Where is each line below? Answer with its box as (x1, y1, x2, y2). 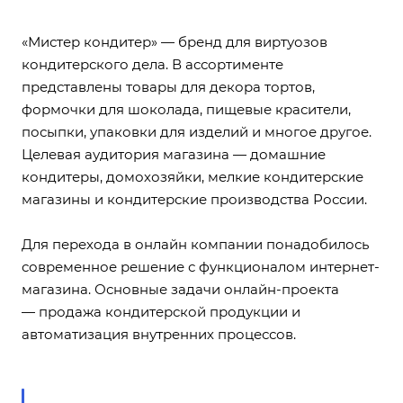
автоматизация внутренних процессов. (22, 325, 300, 343)
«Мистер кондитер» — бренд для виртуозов (22, 32, 327, 50)
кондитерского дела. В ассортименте (22, 55, 283, 73)
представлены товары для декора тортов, (22, 77, 315, 95)
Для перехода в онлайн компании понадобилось (22, 235, 369, 253)
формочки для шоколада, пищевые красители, (22, 100, 351, 118)
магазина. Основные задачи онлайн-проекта (22, 280, 339, 298)
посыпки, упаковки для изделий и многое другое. (22, 122, 372, 140)
